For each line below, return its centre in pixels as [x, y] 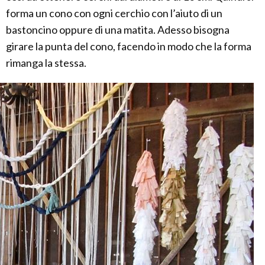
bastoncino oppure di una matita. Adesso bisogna [118, 30]
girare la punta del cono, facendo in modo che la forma [129, 46]
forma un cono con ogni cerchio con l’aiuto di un [114, 13]
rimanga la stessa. [46, 63]
